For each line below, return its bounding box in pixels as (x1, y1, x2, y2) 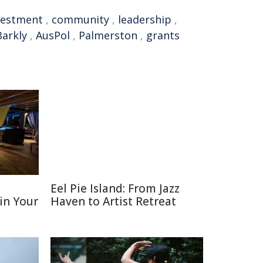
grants (146, 28, 180, 42)
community (52, 12, 109, 26)
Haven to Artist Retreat (50, 194, 176, 209)
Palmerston (79, 28, 137, 42)
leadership (118, 12, 171, 26)
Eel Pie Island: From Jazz (50, 181, 180, 196)
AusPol (36, 28, 70, 42)
